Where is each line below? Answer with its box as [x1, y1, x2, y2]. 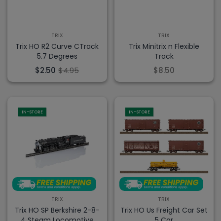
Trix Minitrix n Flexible [128, 41, 199, 51]
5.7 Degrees [37, 51, 77, 61]
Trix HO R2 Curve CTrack [15, 41, 99, 51]
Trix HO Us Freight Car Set [120, 205, 208, 215]
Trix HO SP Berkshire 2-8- [14, 205, 100, 215]
